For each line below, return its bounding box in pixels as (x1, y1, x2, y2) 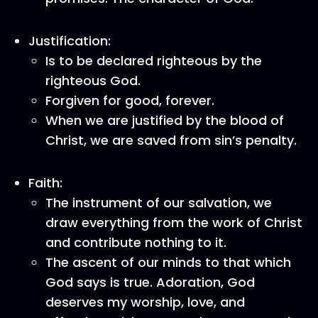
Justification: (28, 32, 111, 50)
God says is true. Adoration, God (45, 273, 255, 291)
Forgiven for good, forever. (45, 92, 214, 109)
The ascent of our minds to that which (45, 253, 291, 271)
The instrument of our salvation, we (45, 194, 272, 212)
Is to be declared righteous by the (45, 52, 262, 70)
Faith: (28, 174, 62, 192)
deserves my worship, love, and (45, 293, 245, 311)
